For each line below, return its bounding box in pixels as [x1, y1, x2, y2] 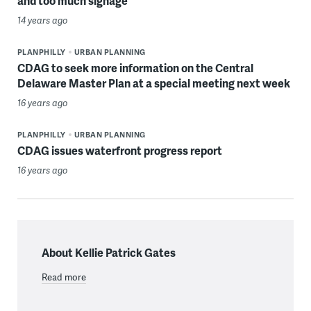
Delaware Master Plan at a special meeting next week [17, 74, 290, 91]
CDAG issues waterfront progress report [17, 142, 222, 158]
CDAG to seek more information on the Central [17, 59, 253, 76]
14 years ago [17, 13, 68, 26]
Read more [41, 270, 86, 283]
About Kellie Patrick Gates [41, 244, 176, 260]
